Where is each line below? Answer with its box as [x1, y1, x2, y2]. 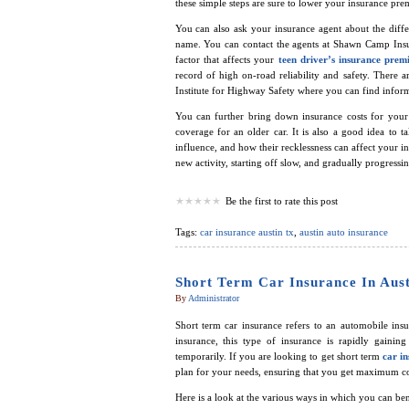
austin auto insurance [299, 226, 388, 238]
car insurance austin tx [199, 226, 294, 238]
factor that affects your [174, 54, 278, 66]
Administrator [187, 293, 239, 304]
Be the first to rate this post [225, 195, 338, 207]
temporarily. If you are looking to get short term [174, 351, 380, 362]
